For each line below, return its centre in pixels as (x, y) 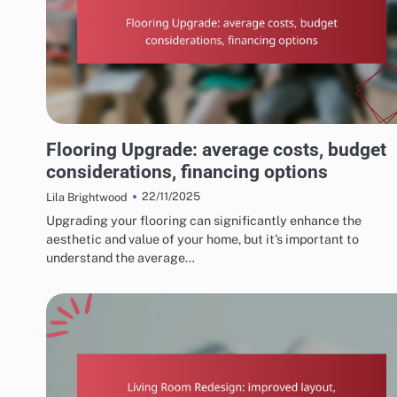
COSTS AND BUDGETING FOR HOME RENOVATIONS (163, 131)
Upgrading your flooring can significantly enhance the (204, 220)
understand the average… (121, 257)
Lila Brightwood (87, 197)
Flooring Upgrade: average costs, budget (216, 149)
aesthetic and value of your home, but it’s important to (202, 238)
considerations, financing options (187, 171)
